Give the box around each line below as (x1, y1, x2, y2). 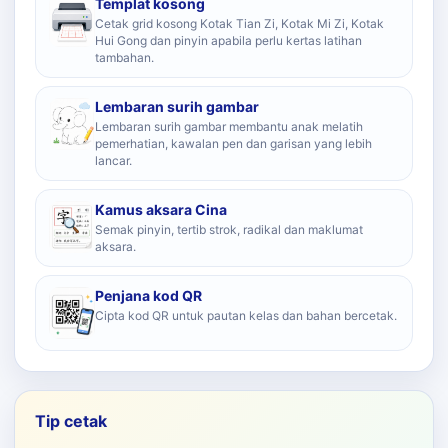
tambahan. (95, 50, 154, 65)
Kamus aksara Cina (95, 201, 227, 218)
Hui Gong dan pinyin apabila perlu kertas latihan (95, 33, 362, 48)
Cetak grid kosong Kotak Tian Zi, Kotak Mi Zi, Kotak (95, 16, 384, 31)
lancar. (95, 153, 132, 168)
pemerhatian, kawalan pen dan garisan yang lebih (95, 136, 372, 151)
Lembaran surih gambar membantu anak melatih (95, 119, 363, 134)
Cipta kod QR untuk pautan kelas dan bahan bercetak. (95, 308, 397, 323)
